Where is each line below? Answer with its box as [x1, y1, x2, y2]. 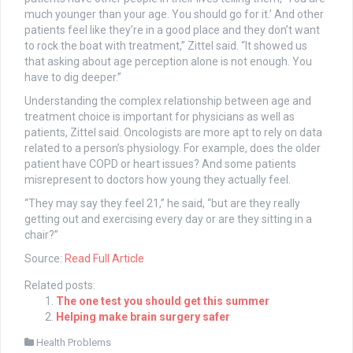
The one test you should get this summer [56, 295, 269, 308]
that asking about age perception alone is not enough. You [24, 55, 312, 69]
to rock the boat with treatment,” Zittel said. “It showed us [24, 39, 307, 53]
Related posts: [24, 279, 95, 292]
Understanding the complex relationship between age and [24, 95, 311, 108]
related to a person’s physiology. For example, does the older [24, 142, 321, 155]
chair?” [24, 229, 58, 242]
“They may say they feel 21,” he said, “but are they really [24, 197, 300, 210]
